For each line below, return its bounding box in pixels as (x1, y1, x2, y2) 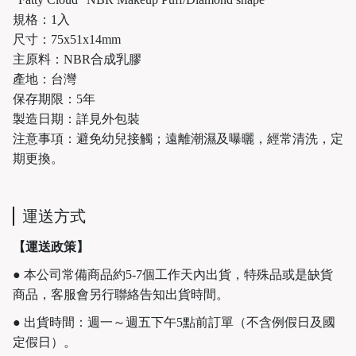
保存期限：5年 (13, 91, 95, 106)
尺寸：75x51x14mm (13, 32, 121, 46)
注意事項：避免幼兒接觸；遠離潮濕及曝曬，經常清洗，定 (13, 131, 343, 145)
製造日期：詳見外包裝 (13, 111, 140, 126)
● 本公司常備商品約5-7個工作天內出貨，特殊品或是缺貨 (13, 267, 333, 281)
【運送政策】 (13, 239, 89, 253)
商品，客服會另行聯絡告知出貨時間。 (13, 287, 229, 301)
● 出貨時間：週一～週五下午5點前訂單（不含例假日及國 (13, 315, 335, 329)
